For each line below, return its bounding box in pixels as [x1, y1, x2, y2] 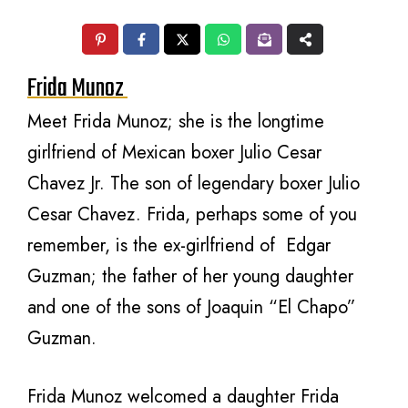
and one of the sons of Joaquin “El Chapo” [27, 294, 356, 321]
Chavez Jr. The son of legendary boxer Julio [27, 170, 360, 197]
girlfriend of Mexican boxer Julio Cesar [27, 139, 321, 166]
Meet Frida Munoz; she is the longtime [27, 108, 324, 135]
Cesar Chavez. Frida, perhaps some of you [27, 201, 357, 228]
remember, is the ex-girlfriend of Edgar [27, 232, 331, 259]
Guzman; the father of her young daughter [27, 263, 353, 290]
